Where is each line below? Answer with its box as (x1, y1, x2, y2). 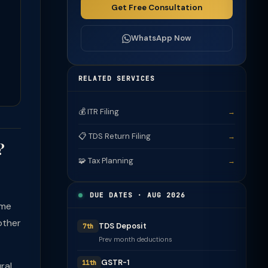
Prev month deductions (99, 235, 172, 243)
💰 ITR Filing (78, 106, 119, 117)
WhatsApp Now (131, 33, 191, 43)
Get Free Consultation (111, 2, 202, 13)
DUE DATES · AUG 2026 (85, 191, 185, 199)
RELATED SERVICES (78, 74, 155, 83)
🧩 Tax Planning (78, 156, 133, 166)
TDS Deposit (99, 221, 147, 231)
